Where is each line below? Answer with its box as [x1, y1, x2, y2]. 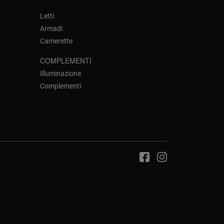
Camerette [40, 37, 73, 45]
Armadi [40, 24, 63, 33]
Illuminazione [40, 69, 81, 78]
